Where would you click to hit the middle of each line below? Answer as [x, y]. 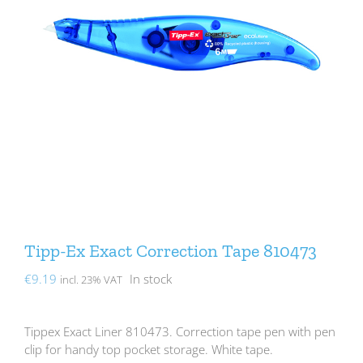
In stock [151, 278]
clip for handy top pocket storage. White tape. [149, 349]
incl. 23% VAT [91, 280]
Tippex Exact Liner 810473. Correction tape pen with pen [180, 331]
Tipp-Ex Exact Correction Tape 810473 [171, 250]
